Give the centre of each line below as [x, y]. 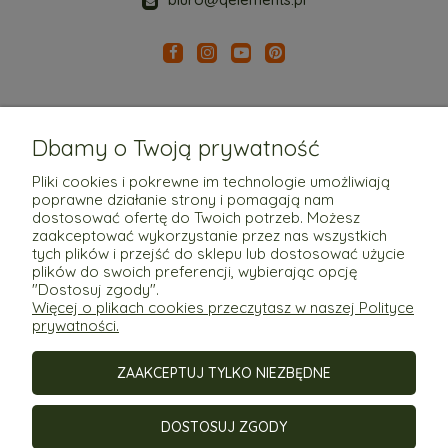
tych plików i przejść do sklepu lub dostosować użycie [218, 253]
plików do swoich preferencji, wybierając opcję [194, 271]
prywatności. [75, 325]
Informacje [224, 374]
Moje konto [224, 267]
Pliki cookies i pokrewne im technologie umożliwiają [211, 181]
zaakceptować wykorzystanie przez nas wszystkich [209, 235]
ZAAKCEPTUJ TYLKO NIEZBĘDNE [224, 373]
